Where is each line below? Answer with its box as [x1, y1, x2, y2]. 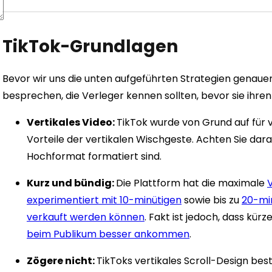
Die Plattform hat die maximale [116, 176, 267, 191]
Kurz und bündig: [27, 176, 116, 191]
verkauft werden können [27, 210, 144, 225]
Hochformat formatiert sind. [27, 149, 161, 164]
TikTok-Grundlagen [2, 35, 178, 59]
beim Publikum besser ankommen [27, 227, 189, 242]
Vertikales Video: [27, 115, 117, 130]
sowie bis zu [182, 193, 242, 208]
